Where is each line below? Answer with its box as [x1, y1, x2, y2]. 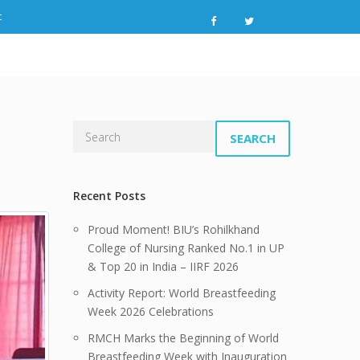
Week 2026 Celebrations [88, 304, 214, 319]
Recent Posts [73, 188, 145, 203]
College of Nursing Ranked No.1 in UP [88, 240, 284, 256]
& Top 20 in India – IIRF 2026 [88, 259, 239, 274]
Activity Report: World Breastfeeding [88, 285, 276, 301]
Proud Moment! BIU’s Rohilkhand [88, 222, 260, 237]
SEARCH [230, 130, 276, 146]
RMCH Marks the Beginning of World [88, 330, 279, 346]
